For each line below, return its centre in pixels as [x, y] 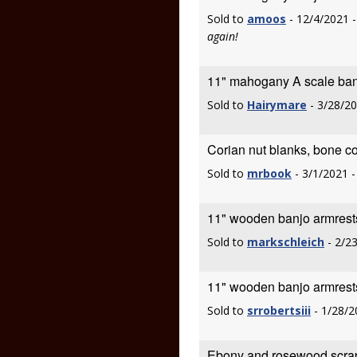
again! [223, 36]
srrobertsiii [279, 310]
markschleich [286, 242]
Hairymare [277, 105]
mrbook [269, 173]
